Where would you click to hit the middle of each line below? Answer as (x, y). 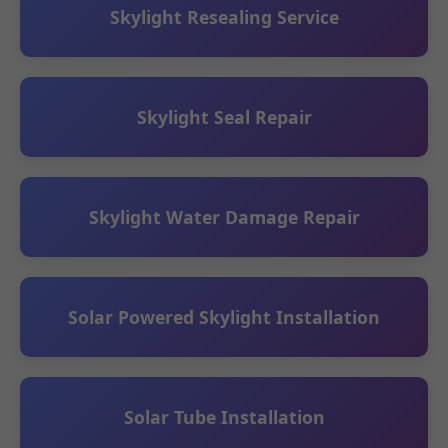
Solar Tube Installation (224, 416)
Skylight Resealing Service (224, 16)
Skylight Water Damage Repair (224, 216)
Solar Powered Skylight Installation (224, 316)
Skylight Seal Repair (224, 116)
